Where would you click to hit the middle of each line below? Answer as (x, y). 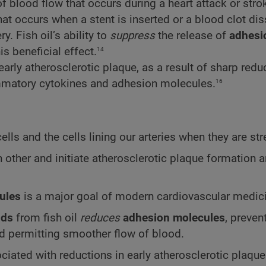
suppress (132, 36)
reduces (100, 218)
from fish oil (47, 218)
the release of (192, 36)
